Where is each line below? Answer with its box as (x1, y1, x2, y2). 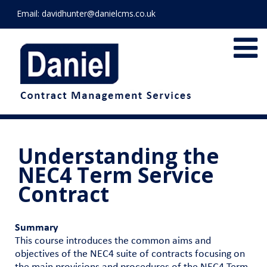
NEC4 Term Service (17, 161, 214, 189)
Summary (15, 222, 58, 234)
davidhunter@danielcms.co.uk (42, 8, 156, 19)
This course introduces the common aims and (15, 235, 211, 247)
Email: (17, 8, 42, 19)
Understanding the (17, 142, 219, 170)
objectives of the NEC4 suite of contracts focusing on (15, 249, 245, 260)
